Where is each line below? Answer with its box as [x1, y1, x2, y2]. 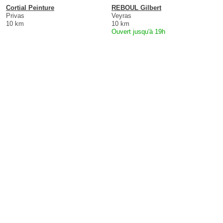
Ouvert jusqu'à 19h [111, 28, 165, 36]
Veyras [111, 12, 131, 20]
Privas [6, 12, 24, 20]
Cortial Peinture [6, 4, 54, 12]
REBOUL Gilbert [111, 4, 161, 12]
